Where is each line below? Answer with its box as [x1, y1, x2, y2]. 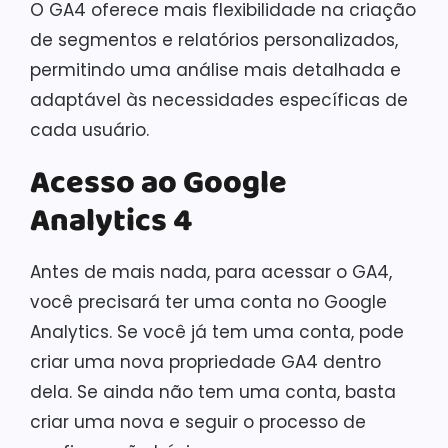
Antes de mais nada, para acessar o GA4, [30, 260, 392, 284]
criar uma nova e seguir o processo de [30, 410, 366, 434]
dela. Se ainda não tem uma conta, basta [30, 380, 396, 404]
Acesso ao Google [30, 158, 287, 209]
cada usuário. [30, 118, 149, 142]
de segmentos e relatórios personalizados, [30, 28, 398, 52]
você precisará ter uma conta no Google [30, 290, 387, 314]
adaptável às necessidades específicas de [30, 88, 408, 112]
